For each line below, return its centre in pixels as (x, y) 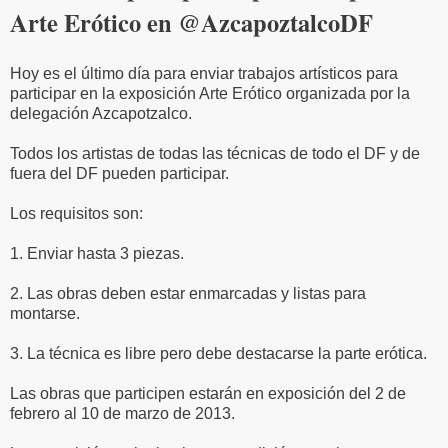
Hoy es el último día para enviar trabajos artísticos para (204, 73)
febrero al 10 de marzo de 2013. (122, 413)
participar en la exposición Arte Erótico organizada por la (210, 93)
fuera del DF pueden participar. (119, 173)
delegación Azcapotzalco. (101, 113)
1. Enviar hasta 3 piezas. (97, 253)
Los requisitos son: (76, 213)
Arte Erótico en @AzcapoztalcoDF (191, 22)
